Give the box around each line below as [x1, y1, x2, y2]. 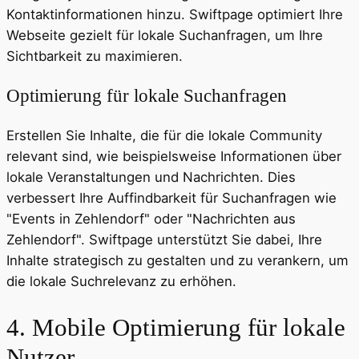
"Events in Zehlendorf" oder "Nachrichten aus [6, 211, 296, 228]
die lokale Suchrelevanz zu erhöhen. [6, 273, 236, 290]
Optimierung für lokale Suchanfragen [6, 85, 287, 107]
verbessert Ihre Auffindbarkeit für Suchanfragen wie [6, 190, 337, 207]
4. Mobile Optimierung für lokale [6, 313, 345, 342]
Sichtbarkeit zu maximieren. [6, 47, 183, 64]
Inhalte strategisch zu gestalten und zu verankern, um [6, 252, 349, 269]
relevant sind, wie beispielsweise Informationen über [6, 148, 341, 165]
